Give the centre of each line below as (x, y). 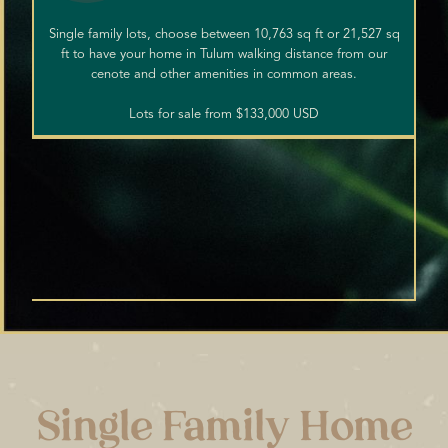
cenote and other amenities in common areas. (224, 75)
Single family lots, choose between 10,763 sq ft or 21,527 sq (224, 35)
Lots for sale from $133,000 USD (224, 115)
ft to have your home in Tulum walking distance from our (224, 55)
